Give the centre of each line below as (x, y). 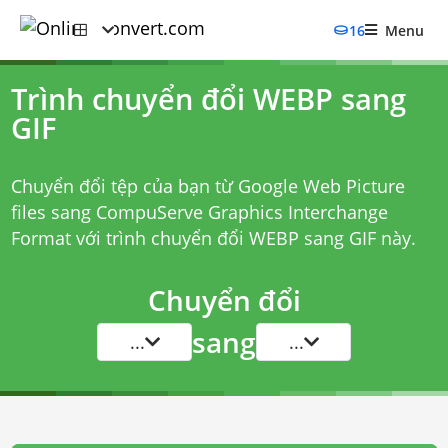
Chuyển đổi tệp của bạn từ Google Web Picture (207, 186)
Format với (58, 238)
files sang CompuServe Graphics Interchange (199, 212)
